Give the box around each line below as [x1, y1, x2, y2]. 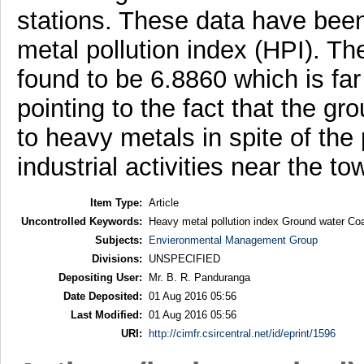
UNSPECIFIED [148, 252, 220, 265]
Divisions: [91, 252, 142, 265]
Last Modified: [70, 308, 142, 321]
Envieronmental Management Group [148, 233, 318, 246]
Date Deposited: [63, 289, 142, 302]
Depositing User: [58, 271, 142, 284]
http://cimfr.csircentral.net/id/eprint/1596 [148, 327, 336, 340]
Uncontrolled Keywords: [20, 214, 142, 227]
